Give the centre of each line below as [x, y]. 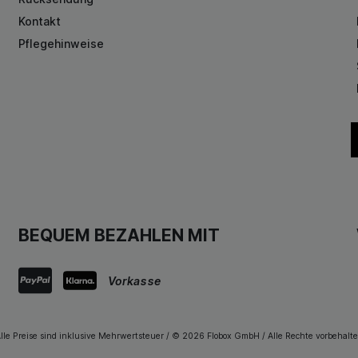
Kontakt [39, 22]
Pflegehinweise [61, 44]
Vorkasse [134, 280]
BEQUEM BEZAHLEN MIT [119, 236]
